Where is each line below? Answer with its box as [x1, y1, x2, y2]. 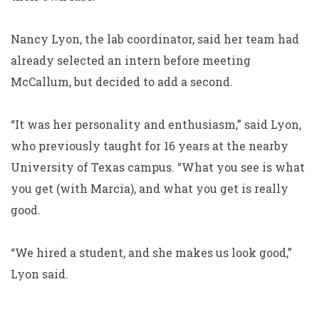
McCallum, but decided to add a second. [11, 74, 233, 89]
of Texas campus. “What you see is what [74, 159, 305, 174]
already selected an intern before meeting [11, 53, 251, 68]
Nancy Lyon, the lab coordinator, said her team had [11, 31, 299, 46]
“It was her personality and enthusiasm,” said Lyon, [11, 117, 301, 132]
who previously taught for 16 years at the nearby [11, 138, 288, 153]
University [11, 159, 74, 174]
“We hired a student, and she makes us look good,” [11, 245, 292, 260]
